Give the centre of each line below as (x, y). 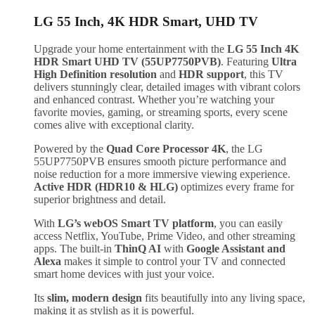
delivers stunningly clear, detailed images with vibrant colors (167, 87)
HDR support (211, 75)
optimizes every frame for (236, 187)
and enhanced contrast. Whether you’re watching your (154, 100)
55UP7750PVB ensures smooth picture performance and (160, 162)
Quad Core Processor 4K (166, 149)
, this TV (264, 75)
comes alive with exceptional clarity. (114, 125)
